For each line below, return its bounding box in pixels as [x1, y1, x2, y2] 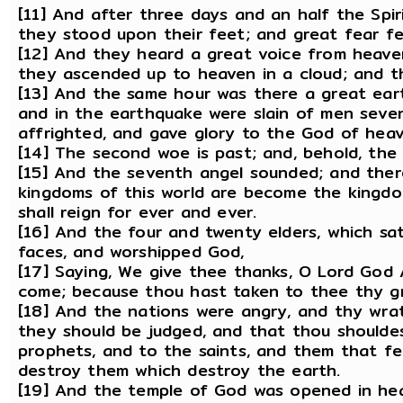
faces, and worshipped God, [18, 238, 245, 265]
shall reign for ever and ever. [18, 199, 257, 226]
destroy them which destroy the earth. [18, 357, 341, 384]
